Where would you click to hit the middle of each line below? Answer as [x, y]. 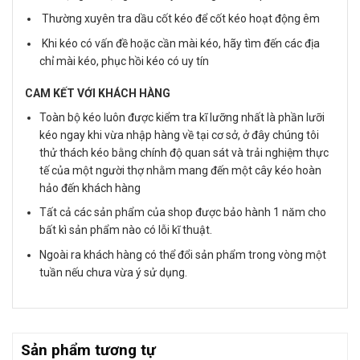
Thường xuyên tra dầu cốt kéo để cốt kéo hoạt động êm [180, 19]
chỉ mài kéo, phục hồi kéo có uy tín [125, 61]
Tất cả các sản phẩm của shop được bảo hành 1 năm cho [183, 213]
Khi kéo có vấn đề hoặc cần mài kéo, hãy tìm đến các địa [180, 43]
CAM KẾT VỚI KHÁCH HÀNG [98, 94]
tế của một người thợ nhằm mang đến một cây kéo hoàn [181, 171]
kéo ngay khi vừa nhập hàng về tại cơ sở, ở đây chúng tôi [180, 135]
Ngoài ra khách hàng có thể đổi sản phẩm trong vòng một [183, 254]
